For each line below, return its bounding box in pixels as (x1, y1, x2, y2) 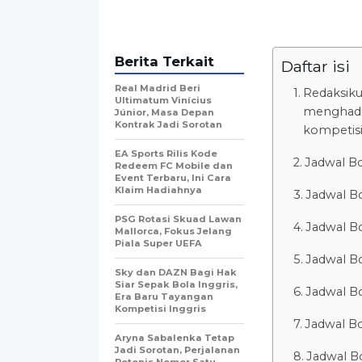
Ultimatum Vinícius (115, 94, 212, 106)
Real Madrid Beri (115, 82, 200, 94)
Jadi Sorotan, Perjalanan (115, 343, 240, 356)
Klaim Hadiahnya (115, 183, 202, 196)
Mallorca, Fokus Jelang (115, 225, 232, 237)
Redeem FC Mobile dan (115, 159, 233, 171)
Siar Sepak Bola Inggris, (115, 278, 238, 290)
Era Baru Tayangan (115, 290, 213, 302)
